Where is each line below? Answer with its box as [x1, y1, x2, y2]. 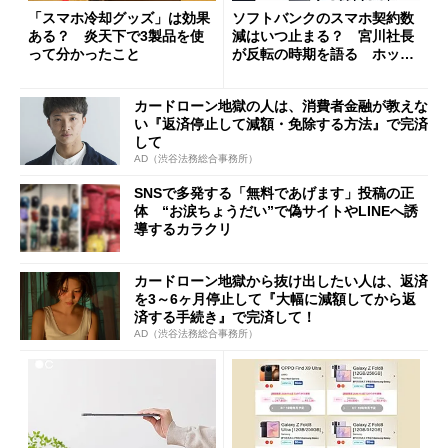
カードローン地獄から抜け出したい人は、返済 [134, 272, 428, 289]
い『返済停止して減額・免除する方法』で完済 [134, 115, 428, 132]
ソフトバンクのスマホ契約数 [232, 10, 414, 26]
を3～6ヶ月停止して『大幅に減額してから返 [134, 290, 416, 307]
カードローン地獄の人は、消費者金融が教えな [134, 97, 428, 114]
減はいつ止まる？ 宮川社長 [232, 28, 414, 44]
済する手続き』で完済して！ [134, 308, 316, 325]
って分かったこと [28, 46, 140, 62]
